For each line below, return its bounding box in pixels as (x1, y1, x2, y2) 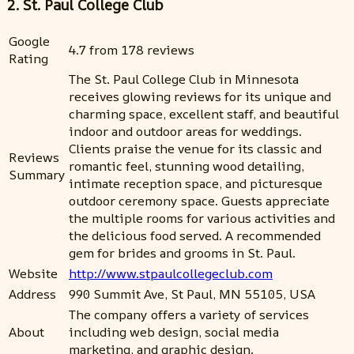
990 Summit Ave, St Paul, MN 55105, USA (69, 284, 315, 303)
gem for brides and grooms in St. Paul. (69, 243, 296, 262)
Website (9, 264, 58, 282)
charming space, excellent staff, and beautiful (69, 104, 339, 122)
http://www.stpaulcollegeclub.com (69, 264, 273, 282)
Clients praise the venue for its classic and (69, 139, 322, 157)
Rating (9, 49, 48, 67)
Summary (9, 165, 66, 183)
